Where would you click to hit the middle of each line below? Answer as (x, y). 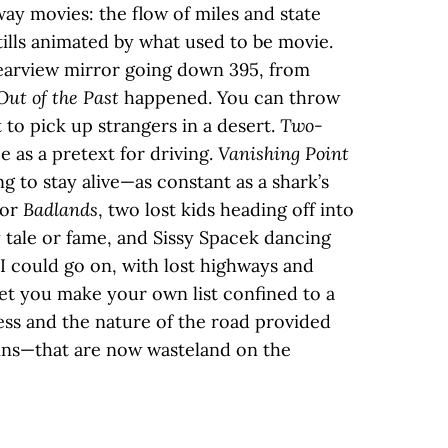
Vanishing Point (283, 153)
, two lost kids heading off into (226, 209)
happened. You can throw (229, 97)
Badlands (60, 209)
